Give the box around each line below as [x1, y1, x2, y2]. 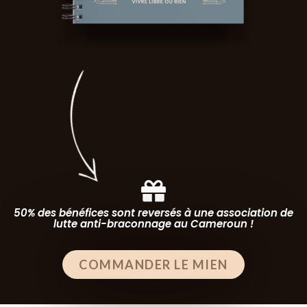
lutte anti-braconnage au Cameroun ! [53, 216, 254, 231]
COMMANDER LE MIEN [79, 256, 228, 272]
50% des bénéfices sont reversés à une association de [14, 205, 293, 220]
